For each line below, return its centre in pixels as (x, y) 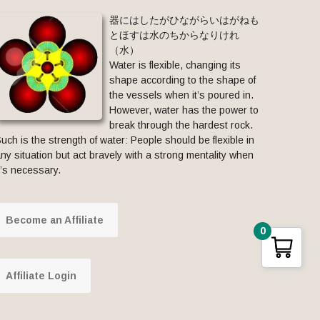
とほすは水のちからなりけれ (174, 35)
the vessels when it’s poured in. (181, 95)
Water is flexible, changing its (175, 65)
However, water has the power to (184, 110)
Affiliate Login (41, 275)
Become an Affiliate (54, 220)
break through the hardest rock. (181, 125)
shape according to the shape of (182, 80)
